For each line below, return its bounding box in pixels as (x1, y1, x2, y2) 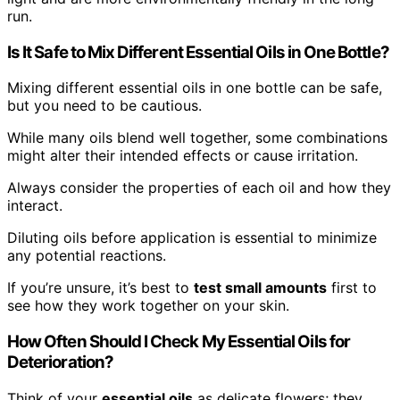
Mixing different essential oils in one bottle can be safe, (7, 79, 382, 97)
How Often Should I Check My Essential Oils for (7, 331, 350, 353)
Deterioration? (7, 352, 113, 373)
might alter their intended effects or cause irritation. (7, 146, 358, 165)
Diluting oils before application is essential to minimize (7, 229, 377, 247)
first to (327, 279, 377, 297)
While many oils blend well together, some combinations (7, 129, 387, 147)
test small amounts (194, 279, 327, 297)
